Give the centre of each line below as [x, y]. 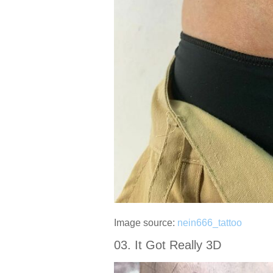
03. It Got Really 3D [168, 245]
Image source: [146, 222]
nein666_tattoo [210, 222]
